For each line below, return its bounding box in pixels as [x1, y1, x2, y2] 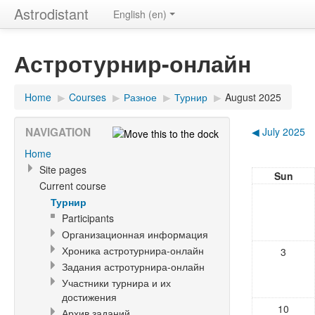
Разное [124, 90, 157, 104]
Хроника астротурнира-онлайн [62, 243, 204, 257]
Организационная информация [62, 227, 208, 241]
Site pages [39, 162, 86, 176]
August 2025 [225, 90, 281, 104]
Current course [39, 179, 106, 193]
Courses [69, 90, 106, 104]
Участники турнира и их [62, 276, 171, 290]
